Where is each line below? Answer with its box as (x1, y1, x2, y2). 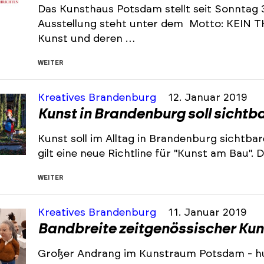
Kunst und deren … (38, 34, 135, 44)
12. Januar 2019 (168, 93, 247, 103)
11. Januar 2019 (168, 207, 247, 218)
